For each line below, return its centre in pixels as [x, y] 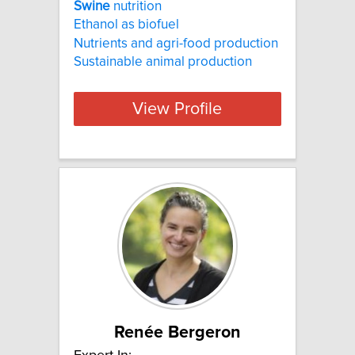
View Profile [177, 109]
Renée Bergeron [177, 332]
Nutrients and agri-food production [176, 43]
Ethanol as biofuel [126, 25]
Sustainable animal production [163, 62]
